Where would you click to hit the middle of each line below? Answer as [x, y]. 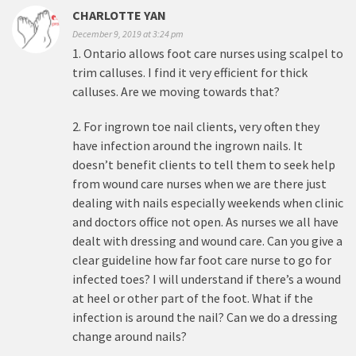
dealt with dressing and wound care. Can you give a [207, 241]
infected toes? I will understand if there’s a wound [207, 279]
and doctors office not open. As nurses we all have [205, 222]
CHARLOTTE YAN [119, 15]
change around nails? [130, 336]
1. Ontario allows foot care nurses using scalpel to [208, 53]
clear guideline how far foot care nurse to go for [202, 260]
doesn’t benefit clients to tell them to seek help [204, 164]
